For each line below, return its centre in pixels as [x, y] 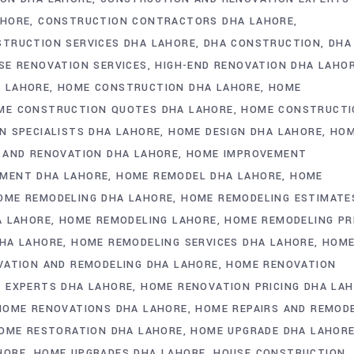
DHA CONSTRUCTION [262, 43]
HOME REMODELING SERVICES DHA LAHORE [193, 242]
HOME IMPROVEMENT [247, 154]
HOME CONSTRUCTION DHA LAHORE [160, 87]
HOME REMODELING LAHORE [138, 220]
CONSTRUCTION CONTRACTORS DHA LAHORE [166, 21]
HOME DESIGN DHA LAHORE [246, 132]
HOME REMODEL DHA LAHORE [200, 176]
